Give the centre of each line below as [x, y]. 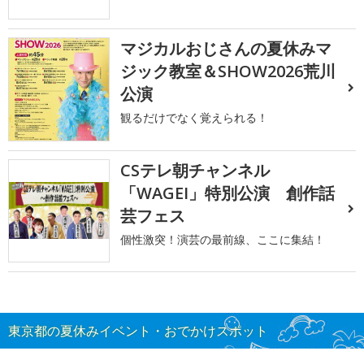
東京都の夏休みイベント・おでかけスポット [138, 330]
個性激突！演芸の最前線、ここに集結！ [223, 239]
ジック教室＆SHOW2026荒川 [228, 71]
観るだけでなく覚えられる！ [195, 118]
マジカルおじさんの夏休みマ [226, 49]
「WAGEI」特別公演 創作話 [228, 193]
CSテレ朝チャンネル [195, 170]
